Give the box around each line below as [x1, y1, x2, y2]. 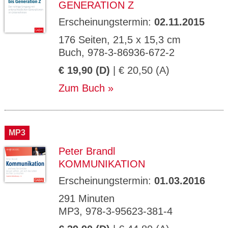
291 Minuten [59, 193, 115, 204]
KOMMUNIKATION [59, 158, 145, 169]
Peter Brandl [59, 146, 115, 157]
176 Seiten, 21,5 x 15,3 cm [59, 34, 181, 45]
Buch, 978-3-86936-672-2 [59, 47, 175, 58]
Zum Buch [59, 82, 105, 94]
